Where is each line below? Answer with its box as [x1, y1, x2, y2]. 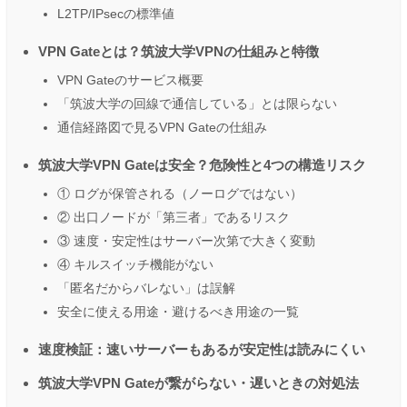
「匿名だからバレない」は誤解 [57, 280, 235, 295]
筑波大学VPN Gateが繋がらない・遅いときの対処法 [38, 374, 359, 391]
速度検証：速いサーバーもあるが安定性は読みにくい [38, 341, 365, 357]
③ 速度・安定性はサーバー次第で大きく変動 [57, 233, 315, 248]
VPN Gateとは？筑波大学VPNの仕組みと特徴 [38, 43, 319, 59]
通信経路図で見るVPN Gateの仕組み [57, 119, 267, 134]
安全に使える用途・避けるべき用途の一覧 [57, 303, 299, 319]
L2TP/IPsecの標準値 [57, 5, 174, 21]
